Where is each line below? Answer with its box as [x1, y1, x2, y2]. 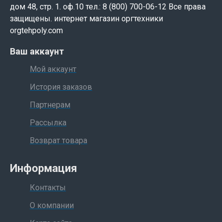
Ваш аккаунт [10, 46, 64, 56]
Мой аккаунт [30, 64, 76, 74]
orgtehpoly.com [10, 26, 63, 35]
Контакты [30, 183, 66, 192]
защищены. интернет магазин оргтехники [10, 14, 163, 23]
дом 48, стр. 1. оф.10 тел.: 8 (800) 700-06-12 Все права [10, 2, 206, 11]
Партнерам [30, 100, 70, 110]
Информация [10, 162, 77, 174]
